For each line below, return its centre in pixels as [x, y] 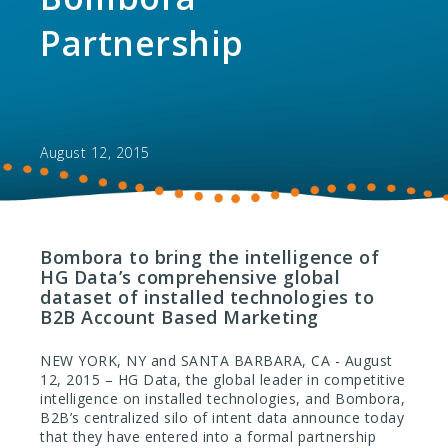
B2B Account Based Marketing [179, 316]
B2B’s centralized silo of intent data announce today [222, 417]
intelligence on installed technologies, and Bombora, [222, 398]
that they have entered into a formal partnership [208, 436]
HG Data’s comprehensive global [190, 276]
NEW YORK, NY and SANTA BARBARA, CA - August [216, 360]
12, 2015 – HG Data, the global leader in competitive [222, 379]
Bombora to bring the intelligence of [209, 256]
